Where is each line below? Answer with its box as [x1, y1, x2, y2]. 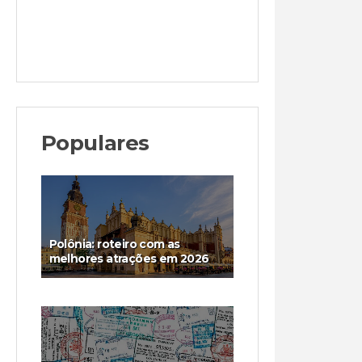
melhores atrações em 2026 [48, 250, 209, 266]
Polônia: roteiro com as [48, 236, 180, 251]
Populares [40, 129, 149, 156]
